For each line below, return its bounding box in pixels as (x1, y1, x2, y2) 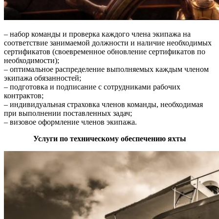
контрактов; (4, 91, 44, 100)
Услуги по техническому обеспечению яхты (33, 134, 186, 143)
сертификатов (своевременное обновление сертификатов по (4, 47, 205, 56)
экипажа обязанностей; (4, 74, 81, 83)
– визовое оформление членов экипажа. (4, 118, 137, 127)
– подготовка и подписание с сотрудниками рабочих (4, 83, 180, 91)
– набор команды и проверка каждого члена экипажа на (4, 30, 191, 39)
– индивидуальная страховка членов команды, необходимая (4, 100, 203, 109)
